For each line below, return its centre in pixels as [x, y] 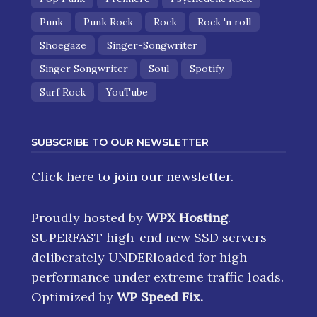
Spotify [207, 68]
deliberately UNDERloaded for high [139, 257]
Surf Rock [63, 92]
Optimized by [74, 296]
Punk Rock [108, 22]
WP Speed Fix [158, 296]
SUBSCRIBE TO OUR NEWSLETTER [120, 142]
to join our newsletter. [164, 176]
